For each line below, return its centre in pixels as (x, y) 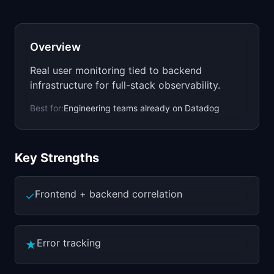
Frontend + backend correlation (109, 194)
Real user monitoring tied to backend (116, 70)
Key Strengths (57, 158)
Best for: (47, 108)
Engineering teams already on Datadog (142, 108)
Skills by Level (65, 10)
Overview (55, 47)
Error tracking (69, 243)
